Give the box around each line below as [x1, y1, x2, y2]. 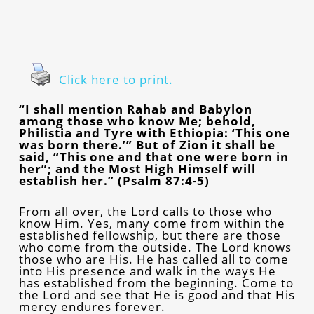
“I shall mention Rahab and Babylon [18, 101, 252, 117]
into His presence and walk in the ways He [18, 263, 276, 279]
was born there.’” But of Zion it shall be [18, 137, 275, 153]
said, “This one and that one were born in [18, 149, 289, 165]
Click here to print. [58, 71, 173, 88]
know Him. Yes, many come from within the [18, 215, 285, 231]
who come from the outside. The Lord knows [18, 239, 292, 255]
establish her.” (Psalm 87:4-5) [18, 172, 210, 189]
